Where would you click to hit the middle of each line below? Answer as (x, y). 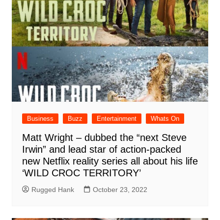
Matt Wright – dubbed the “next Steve (104, 137)
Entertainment (116, 118)
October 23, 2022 (120, 189)
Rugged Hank (53, 189)
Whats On (165, 118)
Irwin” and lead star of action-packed (101, 149)
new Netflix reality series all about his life (110, 161)
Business (40, 118)
